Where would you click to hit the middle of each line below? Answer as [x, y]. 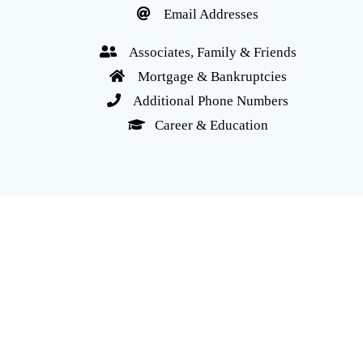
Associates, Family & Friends [206, 53]
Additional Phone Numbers [205, 101]
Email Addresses [205, 15]
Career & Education [206, 126]
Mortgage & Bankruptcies [205, 77]
